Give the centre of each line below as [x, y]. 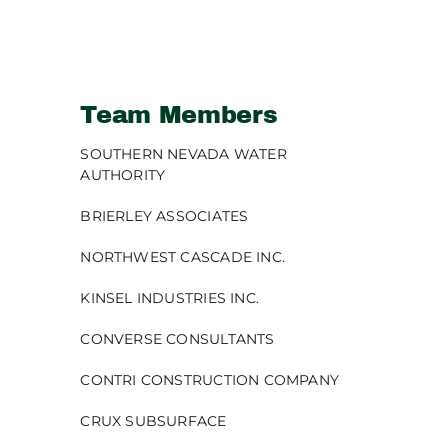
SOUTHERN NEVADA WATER [183, 153]
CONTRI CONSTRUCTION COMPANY [210, 379]
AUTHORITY [123, 174]
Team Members [179, 114]
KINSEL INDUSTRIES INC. [170, 297]
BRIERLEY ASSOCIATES [164, 215]
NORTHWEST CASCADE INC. [183, 256]
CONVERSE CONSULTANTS [177, 338]
